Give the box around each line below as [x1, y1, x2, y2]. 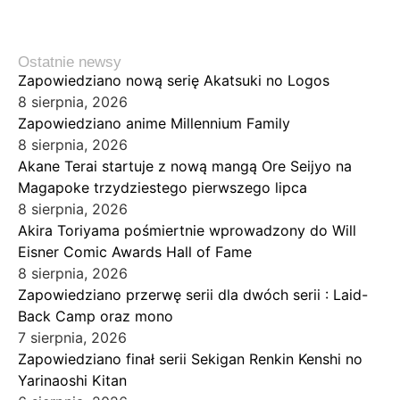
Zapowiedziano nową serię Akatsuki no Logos [18, 71, 329, 90]
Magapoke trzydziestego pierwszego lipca [18, 179, 307, 197]
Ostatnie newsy [18, 54, 121, 71]
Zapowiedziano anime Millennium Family [18, 114, 290, 133]
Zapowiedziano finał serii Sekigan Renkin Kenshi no [18, 350, 362, 369]
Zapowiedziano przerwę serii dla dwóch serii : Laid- [18, 286, 368, 304]
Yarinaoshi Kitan [18, 371, 127, 390]
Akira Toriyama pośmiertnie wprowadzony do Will [18, 221, 356, 240]
